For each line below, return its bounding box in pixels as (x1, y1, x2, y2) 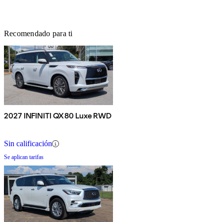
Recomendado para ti (4, 29, 73, 38)
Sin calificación (4, 139, 52, 148)
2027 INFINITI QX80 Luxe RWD (4, 111, 112, 121)
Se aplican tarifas (4, 154, 44, 161)
